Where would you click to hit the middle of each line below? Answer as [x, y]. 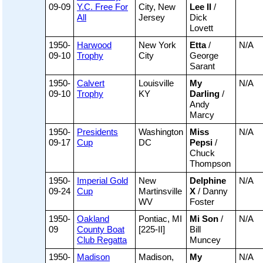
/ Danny [212, 191]
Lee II [200, 7]
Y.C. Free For [102, 7]
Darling [205, 94]
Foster [202, 202]
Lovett [201, 28]
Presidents [97, 132]
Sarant [202, 66]
